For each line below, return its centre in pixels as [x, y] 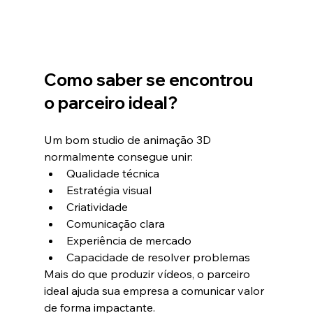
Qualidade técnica [112, 173]
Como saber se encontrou [150, 79]
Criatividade [97, 206]
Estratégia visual [109, 190]
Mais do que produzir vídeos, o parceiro [148, 274]
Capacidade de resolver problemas [158, 257]
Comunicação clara [115, 223]
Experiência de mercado [129, 240]
